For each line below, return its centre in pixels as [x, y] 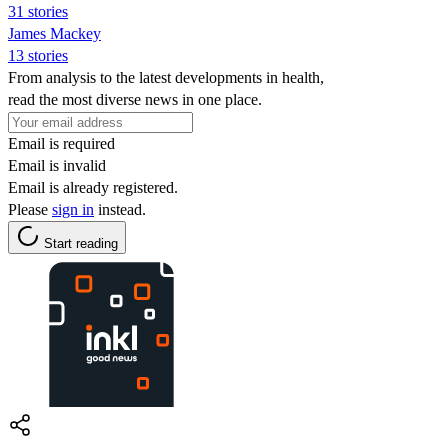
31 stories [38, 11]
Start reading [81, 243]
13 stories [38, 55]
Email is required [61, 143]
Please [30, 209]
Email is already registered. [93, 187]
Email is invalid [57, 165]
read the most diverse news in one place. [135, 99]
